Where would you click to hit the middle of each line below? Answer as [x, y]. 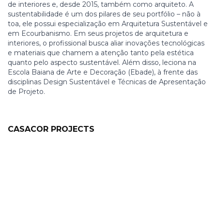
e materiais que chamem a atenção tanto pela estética [101, 53]
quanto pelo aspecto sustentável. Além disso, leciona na [102, 62]
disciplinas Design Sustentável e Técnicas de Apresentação [107, 82]
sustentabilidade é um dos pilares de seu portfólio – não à [104, 14]
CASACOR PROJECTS [51, 129]
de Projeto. [27, 92]
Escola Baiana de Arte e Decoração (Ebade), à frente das [103, 72]
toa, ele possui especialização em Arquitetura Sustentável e [108, 24]
